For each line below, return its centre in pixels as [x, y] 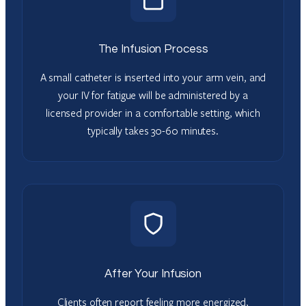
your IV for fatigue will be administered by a [153, 95]
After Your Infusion [153, 274]
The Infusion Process [153, 49]
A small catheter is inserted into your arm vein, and [153, 77]
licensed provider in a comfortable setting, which [153, 112]
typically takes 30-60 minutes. [153, 130]
